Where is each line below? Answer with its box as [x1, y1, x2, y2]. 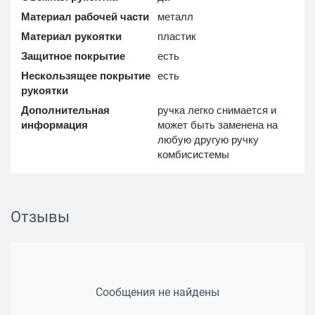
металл [157, 11, 194, 23]
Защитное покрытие [21, 50, 125, 63]
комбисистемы [157, 148, 230, 161]
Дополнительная [21, 104, 110, 117]
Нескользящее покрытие [21, 70, 150, 82]
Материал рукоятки [21, 30, 122, 43]
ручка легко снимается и [157, 104, 277, 117]
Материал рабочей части [21, 11, 149, 23]
